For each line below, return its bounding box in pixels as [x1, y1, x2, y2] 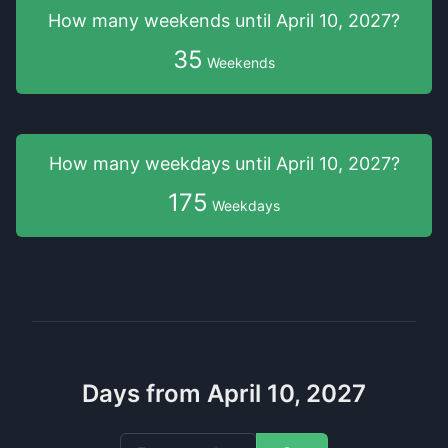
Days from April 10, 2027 [82, 379, 366, 408]
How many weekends [48, 10, 235, 31]
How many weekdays [48, 153, 235, 174]
